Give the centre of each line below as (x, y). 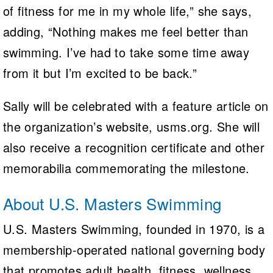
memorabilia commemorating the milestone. (126, 168)
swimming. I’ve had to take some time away (126, 52)
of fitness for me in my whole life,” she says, (127, 10)
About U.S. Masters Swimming (112, 203)
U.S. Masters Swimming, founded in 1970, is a (134, 229)
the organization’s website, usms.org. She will (131, 126)
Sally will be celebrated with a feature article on (136, 105)
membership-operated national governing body (134, 249)
